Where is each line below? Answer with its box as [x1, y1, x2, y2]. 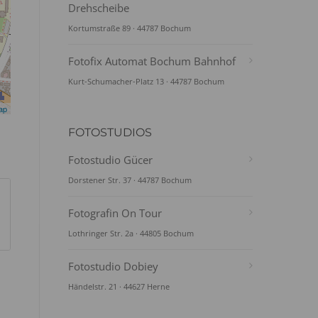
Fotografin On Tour [68, 206, 162, 220]
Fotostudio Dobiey [68, 259, 158, 273]
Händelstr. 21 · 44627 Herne [68, 281, 170, 292]
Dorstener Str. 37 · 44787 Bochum [68, 175, 192, 185]
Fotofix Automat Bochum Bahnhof [68, 54, 236, 68]
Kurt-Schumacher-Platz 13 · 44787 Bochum [68, 76, 224, 87]
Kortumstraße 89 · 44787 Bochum [68, 23, 191, 33]
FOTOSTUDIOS [68, 126, 152, 139]
